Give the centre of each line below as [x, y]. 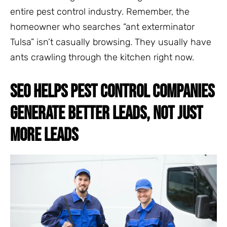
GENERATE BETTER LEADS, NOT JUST [106, 113]
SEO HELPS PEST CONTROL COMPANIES [112, 92]
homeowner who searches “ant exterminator [102, 27]
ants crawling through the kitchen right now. [102, 57]
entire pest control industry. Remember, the [100, 11]
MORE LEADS [44, 135]
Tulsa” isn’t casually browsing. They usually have [111, 42]
